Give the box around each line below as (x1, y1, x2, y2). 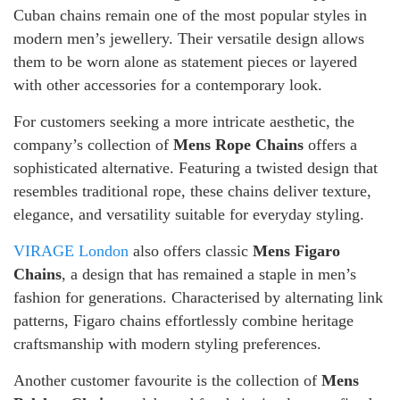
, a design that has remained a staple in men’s (62, 264, 356, 283)
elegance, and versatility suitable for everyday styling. (13, 204, 364, 223)
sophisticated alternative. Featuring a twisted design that (13, 158, 378, 177)
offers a (304, 135, 357, 154)
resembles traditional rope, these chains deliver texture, (13, 181, 371, 200)
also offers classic (129, 241, 253, 260)
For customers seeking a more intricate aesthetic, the (13, 112, 354, 130)
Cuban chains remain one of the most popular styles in (13, 5, 367, 24)
